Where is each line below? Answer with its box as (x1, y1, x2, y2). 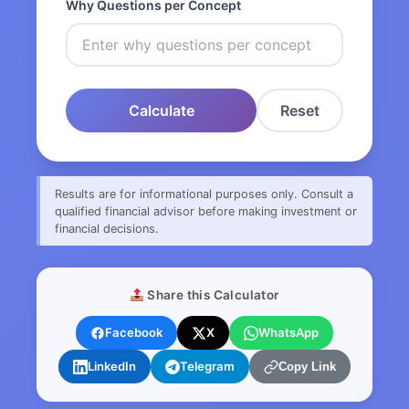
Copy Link (278, 360, 336, 374)
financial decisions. (55, 221, 159, 236)
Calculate (128, 101, 194, 120)
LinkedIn (88, 359, 136, 374)
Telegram (180, 359, 235, 374)
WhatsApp (258, 325, 319, 341)
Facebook (105, 325, 163, 341)
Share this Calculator (143, 288, 279, 303)
